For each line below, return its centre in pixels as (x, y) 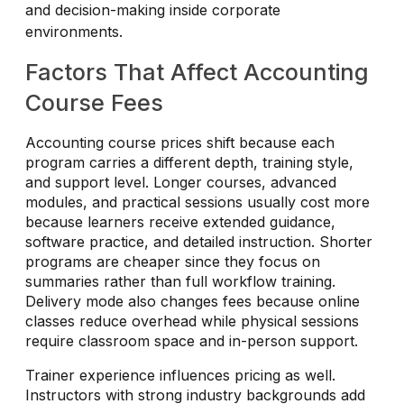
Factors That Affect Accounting (197, 72)
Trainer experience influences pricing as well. (180, 375)
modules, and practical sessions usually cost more (197, 202)
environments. (74, 31)
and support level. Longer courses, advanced (181, 182)
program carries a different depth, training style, (189, 162)
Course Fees (94, 102)
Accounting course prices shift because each (180, 142)
